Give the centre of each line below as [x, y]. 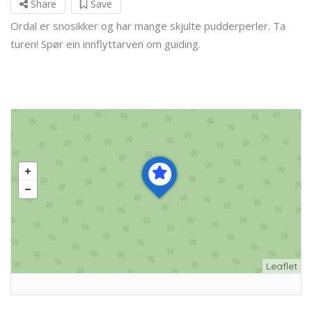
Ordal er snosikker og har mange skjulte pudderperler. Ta [148, 25]
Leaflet [282, 266]
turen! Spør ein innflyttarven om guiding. [106, 44]
